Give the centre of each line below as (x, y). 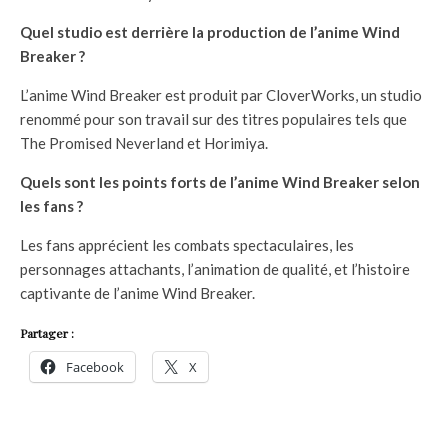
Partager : (47, 332)
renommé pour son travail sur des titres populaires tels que (213, 118)
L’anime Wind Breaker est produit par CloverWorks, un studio (221, 94)
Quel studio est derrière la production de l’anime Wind (210, 31)
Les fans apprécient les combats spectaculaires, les (187, 244)
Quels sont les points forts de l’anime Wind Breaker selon (220, 181)
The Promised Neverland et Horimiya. (144, 142)
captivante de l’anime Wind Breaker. (137, 292)
